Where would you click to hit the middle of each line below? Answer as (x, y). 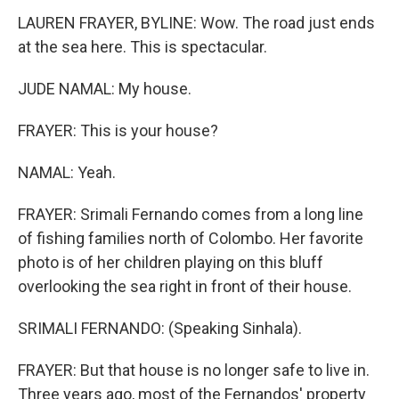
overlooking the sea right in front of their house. (185, 286)
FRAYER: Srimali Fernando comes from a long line (191, 214)
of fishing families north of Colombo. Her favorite (191, 238)
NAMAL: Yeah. (67, 172)
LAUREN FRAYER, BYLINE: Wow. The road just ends (196, 23)
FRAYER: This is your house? (118, 130)
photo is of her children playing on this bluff (171, 262)
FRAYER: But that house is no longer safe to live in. (194, 370)
